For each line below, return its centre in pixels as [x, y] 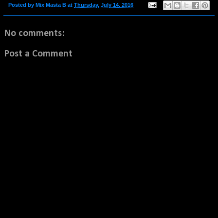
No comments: [35, 34]
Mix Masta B [51, 5]
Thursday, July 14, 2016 [104, 5]
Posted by [22, 5]
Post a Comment [38, 54]
